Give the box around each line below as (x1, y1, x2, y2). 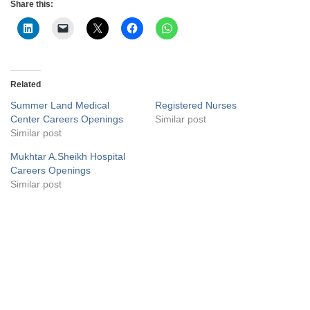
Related (10, 79, 41, 89)
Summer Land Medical (10, 99, 109, 111)
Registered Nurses (155, 99, 237, 111)
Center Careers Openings (10, 113, 123, 125)
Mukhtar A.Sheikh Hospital (10, 150, 125, 162)
